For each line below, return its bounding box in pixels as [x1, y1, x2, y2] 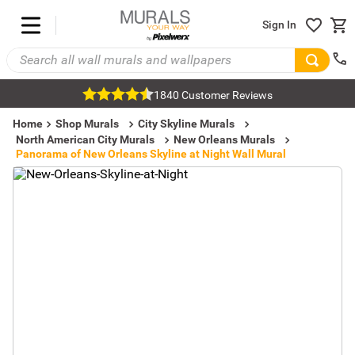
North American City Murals [16, 133, 155, 146]
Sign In [262, 18, 296, 32]
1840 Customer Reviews [154, 89, 273, 101]
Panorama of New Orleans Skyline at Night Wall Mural [16, 147, 286, 160]
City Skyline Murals [138, 117, 235, 130]
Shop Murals [55, 117, 119, 130]
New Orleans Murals [174, 133, 275, 146]
